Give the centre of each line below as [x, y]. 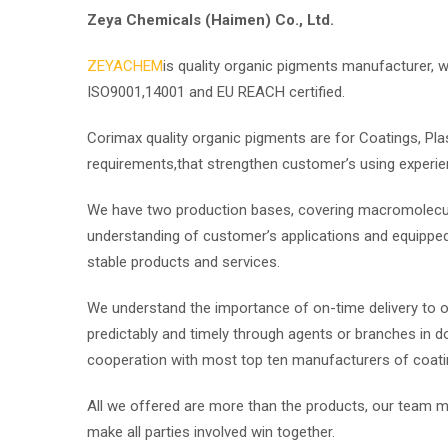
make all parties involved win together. [211, 431]
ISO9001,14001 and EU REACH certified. [216, 91]
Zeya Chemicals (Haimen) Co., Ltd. [210, 19]
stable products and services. [183, 261]
